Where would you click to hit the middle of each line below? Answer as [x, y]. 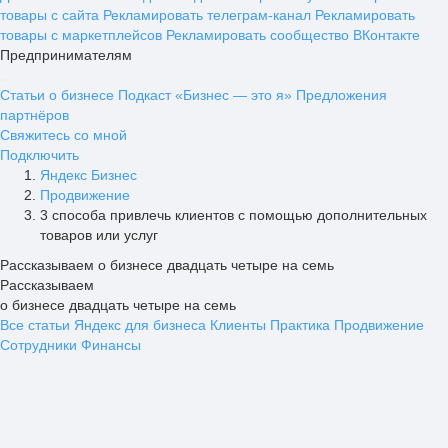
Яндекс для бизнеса [140, 325]
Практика [300, 325]
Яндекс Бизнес [88, 175]
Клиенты [238, 325]
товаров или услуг [99, 235]
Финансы [111, 345]
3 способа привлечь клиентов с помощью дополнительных [233, 215]
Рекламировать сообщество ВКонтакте [293, 35]
